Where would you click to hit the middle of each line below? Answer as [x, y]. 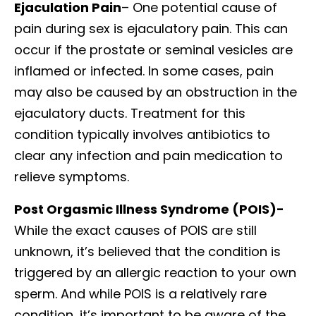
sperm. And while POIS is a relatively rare [140, 293]
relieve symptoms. [72, 176]
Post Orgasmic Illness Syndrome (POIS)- [149, 209]
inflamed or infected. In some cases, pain [144, 71]
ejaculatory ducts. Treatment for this [130, 113]
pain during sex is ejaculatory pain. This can [151, 28]
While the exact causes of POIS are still [135, 230]
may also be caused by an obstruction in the [156, 92]
